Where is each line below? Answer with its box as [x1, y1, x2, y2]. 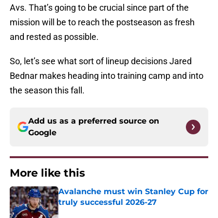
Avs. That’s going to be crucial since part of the [10, 2, 189, 13]
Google [28, 128, 56, 138]
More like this [10, 166, 85, 180]
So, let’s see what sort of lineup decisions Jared [10, 56, 192, 67]
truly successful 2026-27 [58, 198, 157, 207]
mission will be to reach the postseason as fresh [10, 17, 195, 28]
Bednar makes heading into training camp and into [10, 71, 203, 81]
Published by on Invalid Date [58, 208, 143, 216]
